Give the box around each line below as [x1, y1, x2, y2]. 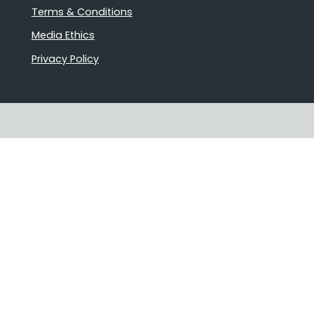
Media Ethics [31, 28, 95, 43]
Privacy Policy [31, 51, 99, 66]
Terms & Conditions [31, 4, 132, 19]
